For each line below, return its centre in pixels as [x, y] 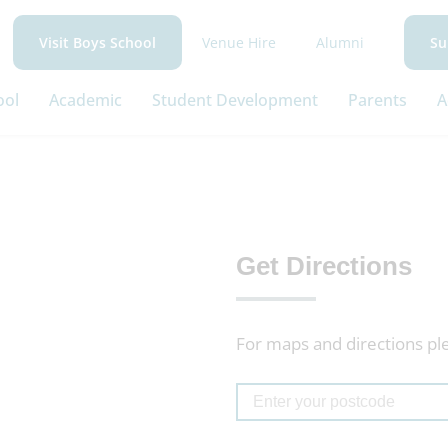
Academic [85, 100]
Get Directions [324, 266]
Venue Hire [239, 42]
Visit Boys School [97, 42]
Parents [377, 100]
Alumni [340, 42]
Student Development [235, 100]
